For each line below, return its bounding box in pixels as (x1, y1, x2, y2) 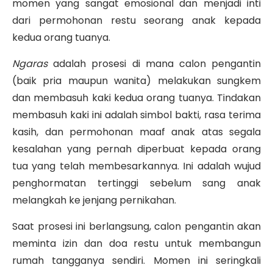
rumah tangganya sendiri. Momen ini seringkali (12, 253, 261, 268)
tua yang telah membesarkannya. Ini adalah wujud (12, 159, 261, 174)
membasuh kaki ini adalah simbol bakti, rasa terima (12, 108, 261, 122)
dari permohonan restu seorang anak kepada (12, 13, 261, 28)
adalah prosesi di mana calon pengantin (48, 57, 261, 71)
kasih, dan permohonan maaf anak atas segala (12, 125, 261, 140)
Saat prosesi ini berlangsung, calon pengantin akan (12, 219, 261, 234)
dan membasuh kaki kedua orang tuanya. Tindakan (12, 91, 261, 105)
